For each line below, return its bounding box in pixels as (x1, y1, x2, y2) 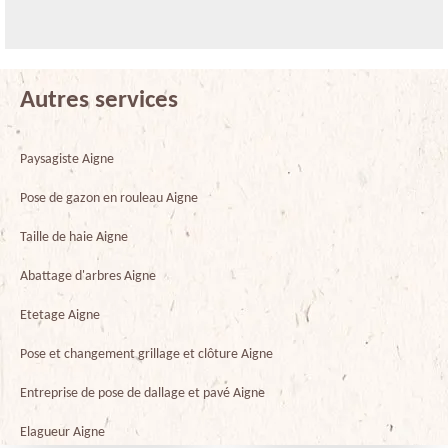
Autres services (20, 87, 178, 113)
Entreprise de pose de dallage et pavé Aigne (20, 385, 265, 401)
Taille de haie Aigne (20, 229, 128, 245)
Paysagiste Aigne (20, 151, 114, 167)
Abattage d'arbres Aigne (20, 268, 156, 284)
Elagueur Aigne (20, 424, 105, 440)
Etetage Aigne (20, 307, 100, 323)
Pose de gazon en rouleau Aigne (20, 190, 198, 206)
